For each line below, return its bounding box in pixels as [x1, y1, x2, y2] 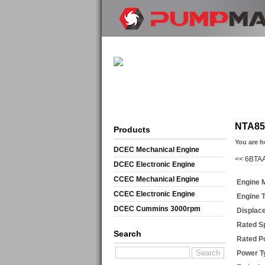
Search [114, 229, 141, 239]
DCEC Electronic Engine [114, 160, 195, 169]
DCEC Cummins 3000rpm [114, 205, 201, 214]
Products [114, 125, 150, 135]
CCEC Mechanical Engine [114, 175, 199, 184]
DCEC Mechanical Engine [114, 146, 199, 154]
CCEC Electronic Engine [114, 190, 195, 199]
